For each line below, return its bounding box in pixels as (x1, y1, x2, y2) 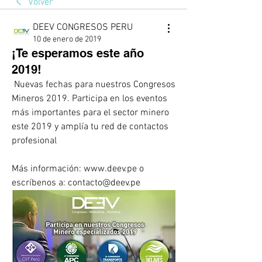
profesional (12, 135, 57, 147)
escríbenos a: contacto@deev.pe (12, 177, 140, 189)
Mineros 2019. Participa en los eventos (12, 93, 167, 105)
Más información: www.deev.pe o (12, 163, 144, 175)
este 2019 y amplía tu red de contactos (12, 121, 168, 133)
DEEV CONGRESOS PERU (33, 22, 133, 33)
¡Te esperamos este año (12, 46, 144, 60)
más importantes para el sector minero (12, 107, 169, 119)
